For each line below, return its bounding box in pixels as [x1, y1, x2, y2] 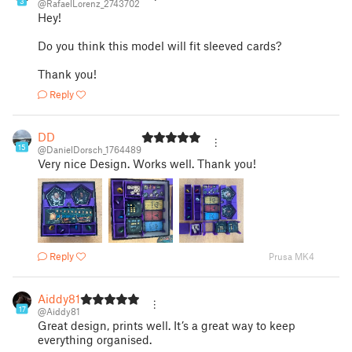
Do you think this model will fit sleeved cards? [38, 38, 281, 53]
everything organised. [38, 332, 152, 346]
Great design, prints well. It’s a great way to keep [38, 318, 295, 332]
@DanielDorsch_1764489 [38, 144, 141, 155]
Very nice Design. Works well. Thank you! [38, 156, 256, 170]
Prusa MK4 [269, 251, 314, 262]
